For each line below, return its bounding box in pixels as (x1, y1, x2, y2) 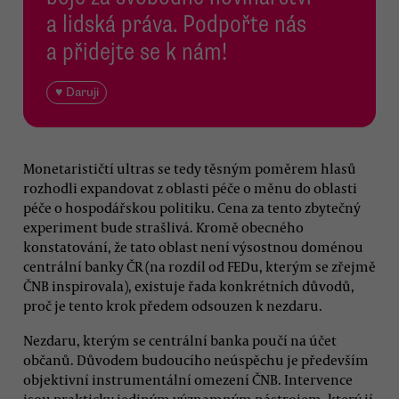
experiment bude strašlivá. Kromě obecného (23, 217, 304, 236)
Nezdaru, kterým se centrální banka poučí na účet (23, 330, 337, 349)
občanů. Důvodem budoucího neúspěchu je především (23, 350, 369, 369)
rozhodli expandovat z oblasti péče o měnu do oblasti (23, 178, 357, 197)
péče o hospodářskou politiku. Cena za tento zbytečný (23, 198, 361, 216)
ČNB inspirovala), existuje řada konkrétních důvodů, (23, 276, 354, 295)
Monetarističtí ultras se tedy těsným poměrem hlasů (23, 159, 356, 177)
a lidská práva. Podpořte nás (46, 8, 306, 39)
